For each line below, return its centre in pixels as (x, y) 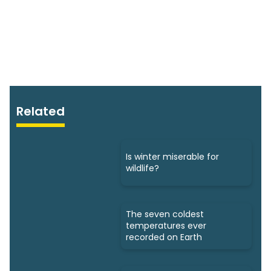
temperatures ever (166, 226)
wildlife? (142, 168)
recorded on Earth (164, 237)
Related (41, 112)
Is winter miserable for (172, 156)
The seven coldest (165, 214)
